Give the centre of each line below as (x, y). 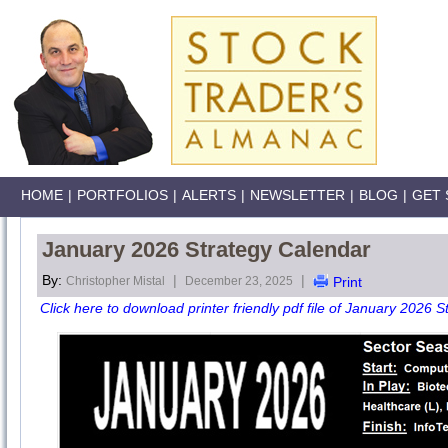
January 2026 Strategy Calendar (206, 249)
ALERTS (209, 195)
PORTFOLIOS (122, 195)
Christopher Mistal (115, 281)
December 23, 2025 (239, 281)
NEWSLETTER (297, 195)
